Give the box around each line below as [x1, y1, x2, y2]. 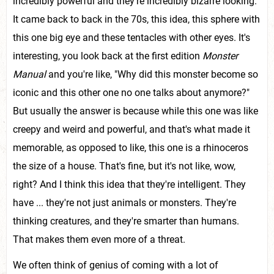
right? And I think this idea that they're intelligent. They [13, 179, 246, 190]
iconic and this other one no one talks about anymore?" [13, 87, 250, 98]
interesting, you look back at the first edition [13, 50, 202, 62]
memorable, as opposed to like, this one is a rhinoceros [13, 142, 248, 154]
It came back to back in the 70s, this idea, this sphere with [13, 13, 260, 25]
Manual [13, 68, 46, 80]
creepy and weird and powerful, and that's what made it [13, 124, 250, 135]
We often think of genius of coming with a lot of [13, 259, 218, 271]
